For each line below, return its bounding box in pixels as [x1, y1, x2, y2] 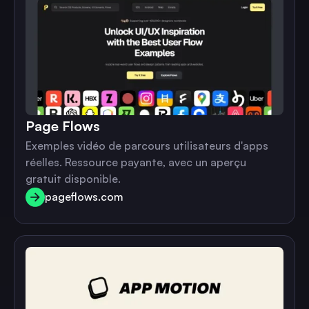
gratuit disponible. [26, 172, 121, 186]
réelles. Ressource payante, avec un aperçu [26, 155, 246, 169]
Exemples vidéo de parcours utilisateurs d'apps [26, 139, 268, 152]
